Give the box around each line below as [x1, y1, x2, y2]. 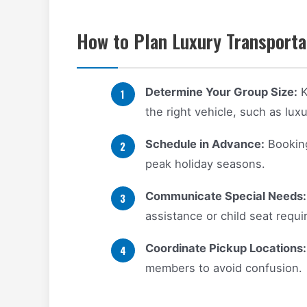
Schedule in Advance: [145, 137, 265, 151]
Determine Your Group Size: [145, 85, 297, 99]
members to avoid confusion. [145, 261, 302, 275]
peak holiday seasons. [145, 157, 265, 171]
